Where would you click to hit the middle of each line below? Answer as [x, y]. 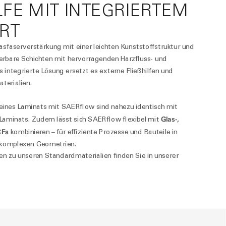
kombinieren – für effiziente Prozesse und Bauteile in [94, 132]
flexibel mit [141, 119]
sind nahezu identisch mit [136, 107]
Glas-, [170, 119]
